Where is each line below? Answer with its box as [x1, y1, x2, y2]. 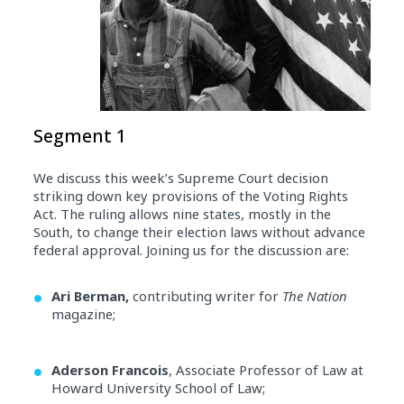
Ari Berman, [50, 286, 133, 305]
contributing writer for [132, 286, 282, 305]
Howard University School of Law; [50, 378, 265, 397]
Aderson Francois [50, 360, 169, 379]
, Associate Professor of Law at [168, 360, 363, 379]
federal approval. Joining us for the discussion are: [32, 240, 349, 259]
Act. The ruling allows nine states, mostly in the [32, 204, 331, 223]
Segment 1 [32, 123, 126, 148]
